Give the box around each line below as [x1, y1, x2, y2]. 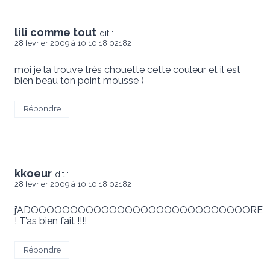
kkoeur [14, 167, 52, 180]
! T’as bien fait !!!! [14, 215, 87, 227]
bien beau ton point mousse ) [14, 74, 144, 86]
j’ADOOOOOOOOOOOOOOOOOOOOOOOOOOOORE [14, 204, 263, 216]
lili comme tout [14, 26, 96, 39]
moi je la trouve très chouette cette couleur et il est [14, 63, 240, 75]
